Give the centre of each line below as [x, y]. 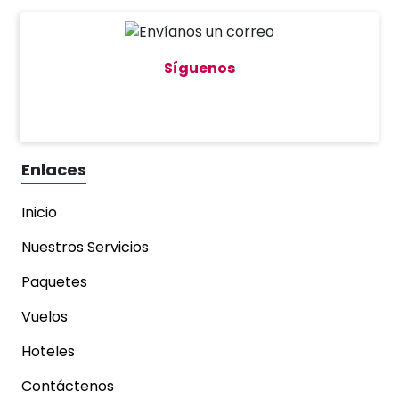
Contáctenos [68, 387]
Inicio [39, 213]
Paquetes [54, 282]
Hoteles [48, 352]
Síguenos [199, 69]
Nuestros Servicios [85, 248]
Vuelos [45, 317]
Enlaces [54, 170]
